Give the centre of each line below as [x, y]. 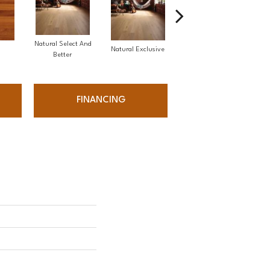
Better [62, 55]
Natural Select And [62, 45]
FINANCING [101, 101]
